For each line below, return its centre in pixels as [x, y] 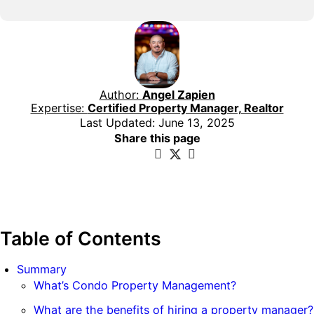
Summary [42, 269]
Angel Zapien [178, 94]
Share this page [157, 138]
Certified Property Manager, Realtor [185, 108]
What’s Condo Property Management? [135, 286]
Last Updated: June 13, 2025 [157, 122]
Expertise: [59, 108]
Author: [121, 94]
